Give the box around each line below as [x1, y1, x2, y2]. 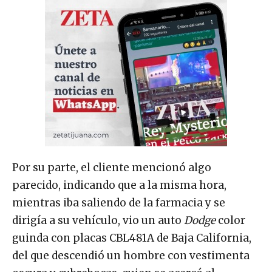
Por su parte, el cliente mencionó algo [12, 161, 211, 175]
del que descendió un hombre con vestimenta [12, 249, 250, 263]
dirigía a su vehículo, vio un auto [12, 214, 184, 228]
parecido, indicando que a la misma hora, [12, 178, 226, 192]
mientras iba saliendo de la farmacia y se [12, 196, 225, 210]
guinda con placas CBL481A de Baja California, [12, 231, 251, 245]
